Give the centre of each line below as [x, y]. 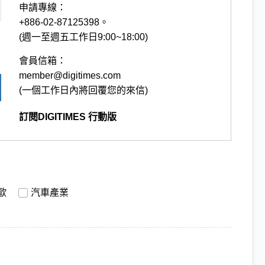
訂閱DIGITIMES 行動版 [68, 117]
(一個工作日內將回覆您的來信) [84, 91]
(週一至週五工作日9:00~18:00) [84, 37]
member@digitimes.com [70, 76]
